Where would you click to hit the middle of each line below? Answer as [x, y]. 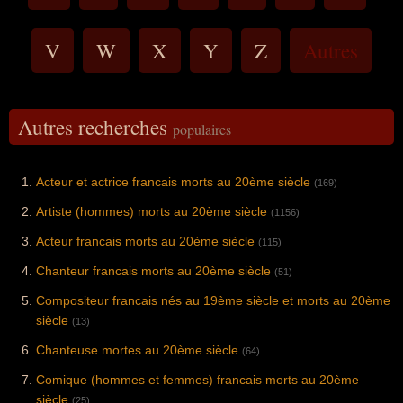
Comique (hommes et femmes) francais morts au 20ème [197, 380]
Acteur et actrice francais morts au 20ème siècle [173, 182]
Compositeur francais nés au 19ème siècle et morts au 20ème [213, 301]
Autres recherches [95, 127]
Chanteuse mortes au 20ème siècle [137, 350]
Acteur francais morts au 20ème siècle [145, 242]
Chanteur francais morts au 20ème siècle [153, 271]
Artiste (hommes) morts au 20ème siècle [152, 212]
